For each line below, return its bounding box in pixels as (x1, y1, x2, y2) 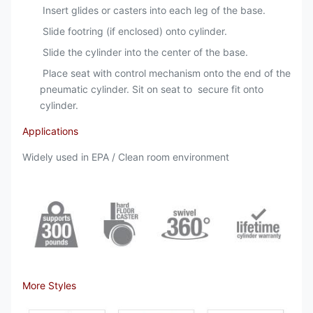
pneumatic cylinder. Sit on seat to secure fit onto (40, 83, 263, 96)
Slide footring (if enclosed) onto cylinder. (40, 25, 227, 38)
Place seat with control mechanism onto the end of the (40, 67, 291, 80)
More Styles (22, 279, 76, 291)
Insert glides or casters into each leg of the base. (40, 4, 265, 17)
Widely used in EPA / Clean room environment (22, 151, 232, 163)
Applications (22, 125, 78, 138)
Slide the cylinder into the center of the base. (40, 46, 248, 59)
